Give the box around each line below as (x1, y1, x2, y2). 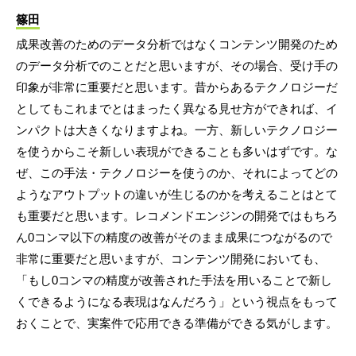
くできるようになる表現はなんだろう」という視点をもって (16, 294, 338, 308)
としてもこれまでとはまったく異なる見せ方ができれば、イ (16, 101, 338, 115)
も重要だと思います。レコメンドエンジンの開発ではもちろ (16, 208, 338, 222)
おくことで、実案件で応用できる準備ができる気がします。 (16, 315, 338, 330)
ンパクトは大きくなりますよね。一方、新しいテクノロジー (16, 122, 338, 137)
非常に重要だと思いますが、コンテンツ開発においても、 (16, 251, 326, 265)
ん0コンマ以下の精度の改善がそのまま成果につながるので (16, 230, 332, 244)
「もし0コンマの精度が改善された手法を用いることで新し (16, 273, 332, 287)
